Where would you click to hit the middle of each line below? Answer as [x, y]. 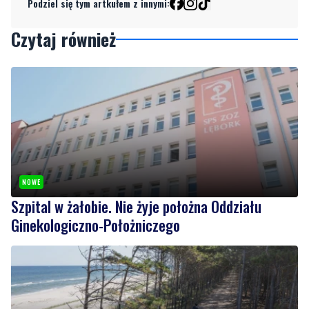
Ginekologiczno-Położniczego [96, 225]
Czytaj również [63, 39]
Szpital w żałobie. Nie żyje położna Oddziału [136, 206]
